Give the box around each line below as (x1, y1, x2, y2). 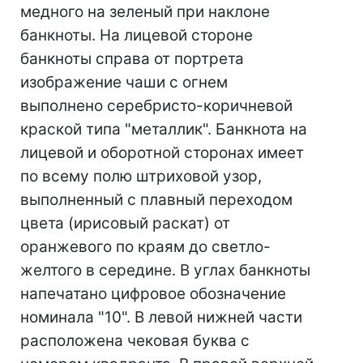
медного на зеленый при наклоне (20, 2, 270, 21)
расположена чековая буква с (20, 331, 250, 350)
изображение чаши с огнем (20, 73, 228, 92)
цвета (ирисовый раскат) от (20, 214, 230, 233)
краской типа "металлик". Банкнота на (20, 120, 307, 139)
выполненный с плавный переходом (20, 190, 293, 209)
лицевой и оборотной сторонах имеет (20, 143, 304, 162)
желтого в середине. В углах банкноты (20, 261, 310, 280)
